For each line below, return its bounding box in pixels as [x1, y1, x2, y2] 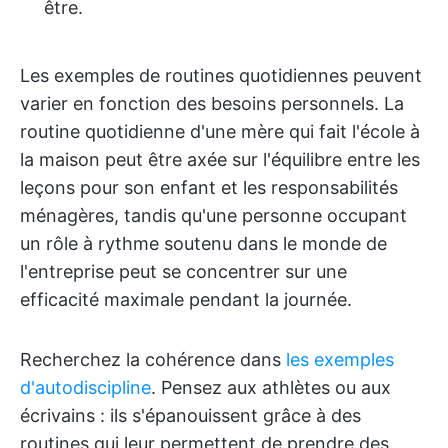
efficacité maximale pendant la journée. [20, 289, 352, 310]
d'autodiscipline [20, 377, 151, 398]
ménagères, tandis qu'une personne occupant [20, 205, 407, 226]
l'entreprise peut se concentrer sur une [20, 261, 347, 282]
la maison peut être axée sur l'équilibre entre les [20, 149, 420, 170]
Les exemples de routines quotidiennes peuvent [20, 65, 422, 86]
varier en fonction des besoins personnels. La [20, 93, 404, 114]
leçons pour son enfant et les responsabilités [20, 177, 398, 198]
